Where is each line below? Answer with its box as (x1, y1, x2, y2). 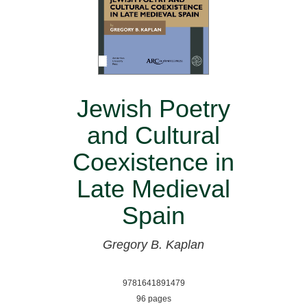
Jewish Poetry (77, 95, 230, 123)
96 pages (136, 294, 171, 304)
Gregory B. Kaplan (103, 238, 204, 252)
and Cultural (87, 121, 220, 150)
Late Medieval (77, 175, 230, 204)
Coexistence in (73, 148, 234, 177)
